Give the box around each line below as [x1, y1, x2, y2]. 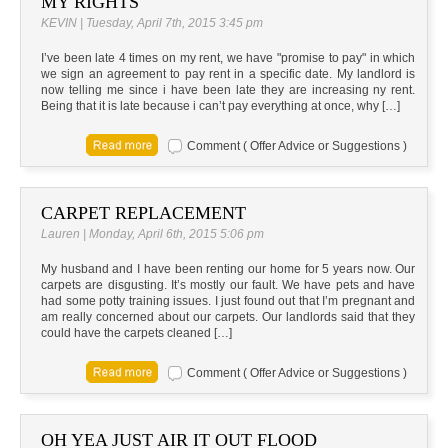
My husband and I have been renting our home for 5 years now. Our [41, 262, 416, 277]
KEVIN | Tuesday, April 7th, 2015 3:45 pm [41, 16, 263, 31]
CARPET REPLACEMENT [41, 203, 246, 224]
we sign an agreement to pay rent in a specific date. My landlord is [41, 67, 416, 82]
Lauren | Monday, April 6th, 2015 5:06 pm [41, 227, 264, 242]
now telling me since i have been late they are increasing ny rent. [41, 83, 416, 98]
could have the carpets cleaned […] [41, 326, 232, 341]
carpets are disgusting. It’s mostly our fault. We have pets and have [41, 278, 416, 293]
